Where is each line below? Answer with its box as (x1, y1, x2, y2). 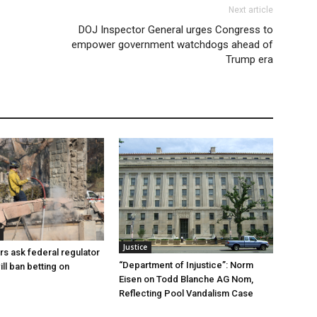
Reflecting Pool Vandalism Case (119, 288, 253, 299)
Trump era (226, 52, 273, 66)
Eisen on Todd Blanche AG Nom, (119, 274, 253, 285)
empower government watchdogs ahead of (71, 38, 273, 51)
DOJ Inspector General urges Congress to (79, 23, 273, 36)
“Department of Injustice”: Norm (119, 260, 253, 271)
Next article (229, 4, 273, 15)
